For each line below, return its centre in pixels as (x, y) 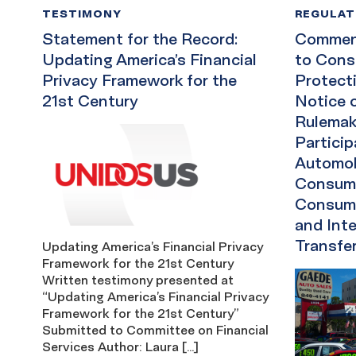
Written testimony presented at (138, 279)
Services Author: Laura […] (120, 346)
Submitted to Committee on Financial (155, 329)
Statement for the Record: (140, 39)
